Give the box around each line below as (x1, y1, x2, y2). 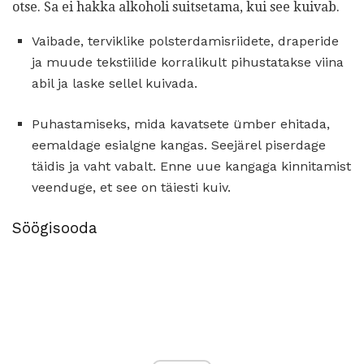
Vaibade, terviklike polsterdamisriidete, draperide (32, 32, 339, 49)
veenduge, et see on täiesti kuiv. (32, 179, 231, 195)
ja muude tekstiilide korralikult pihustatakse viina (32, 54, 344, 70)
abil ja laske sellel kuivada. (32, 75, 197, 91)
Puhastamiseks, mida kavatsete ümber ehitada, (32, 115, 330, 132)
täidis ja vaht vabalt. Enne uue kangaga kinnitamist (32, 158, 351, 174)
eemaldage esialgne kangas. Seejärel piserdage (32, 136, 326, 153)
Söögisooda (12, 219, 97, 237)
